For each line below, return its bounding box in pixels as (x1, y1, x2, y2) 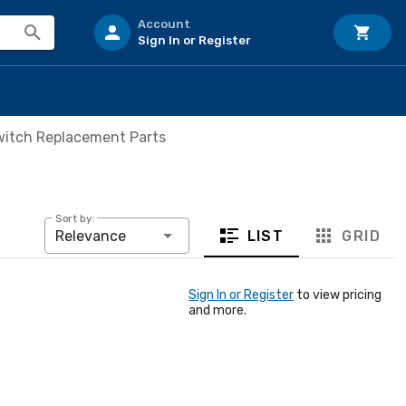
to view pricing (294, 287, 382, 303)
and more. (188, 303, 246, 318)
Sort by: (54, 212, 95, 226)
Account (138, 17, 190, 31)
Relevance (54, 227, 126, 245)
